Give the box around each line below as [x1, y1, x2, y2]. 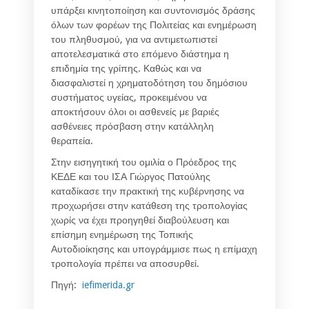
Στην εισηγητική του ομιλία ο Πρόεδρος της [51, 157, 237, 168]
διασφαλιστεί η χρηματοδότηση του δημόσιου [51, 77, 248, 89]
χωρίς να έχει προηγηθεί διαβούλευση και [51, 215, 229, 226]
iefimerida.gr [79, 279, 134, 291]
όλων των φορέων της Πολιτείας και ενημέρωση [51, 19, 257, 31]
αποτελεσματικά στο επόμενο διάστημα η [51, 48, 229, 60]
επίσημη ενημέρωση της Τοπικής [51, 229, 193, 241]
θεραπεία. [51, 135, 93, 147]
